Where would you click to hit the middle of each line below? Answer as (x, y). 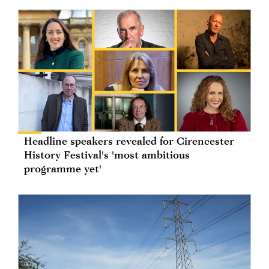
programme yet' (63, 169)
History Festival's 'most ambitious (107, 155)
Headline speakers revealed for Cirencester (129, 141)
